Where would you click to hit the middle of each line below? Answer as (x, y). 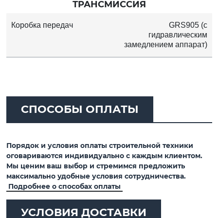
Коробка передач (42, 25)
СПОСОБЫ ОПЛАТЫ (80, 109)
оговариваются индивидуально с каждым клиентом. (104, 155)
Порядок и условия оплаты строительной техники (100, 145)
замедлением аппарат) (165, 44)
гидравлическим (178, 35)
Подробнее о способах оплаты (64, 186)
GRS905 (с (188, 25)
